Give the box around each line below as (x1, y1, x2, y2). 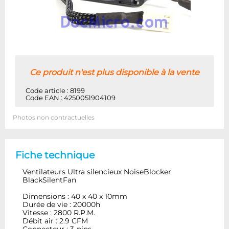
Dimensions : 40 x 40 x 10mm (22, 192, 128, 201)
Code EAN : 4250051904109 (26, 94, 116, 102)
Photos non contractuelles (13, 114, 95, 121)
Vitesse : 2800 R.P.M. (22, 208, 96, 218)
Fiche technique (15, 149, 95, 161)
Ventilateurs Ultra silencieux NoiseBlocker (22, 167, 172, 177)
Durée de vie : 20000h (22, 200, 101, 210)
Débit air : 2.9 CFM (22, 216, 88, 226)
